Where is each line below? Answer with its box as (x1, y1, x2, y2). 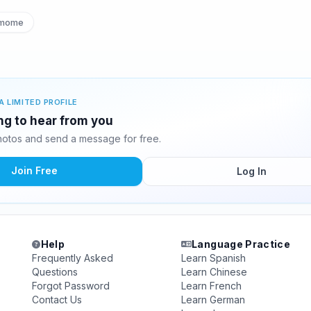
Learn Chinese (180, 266, 247, 278)
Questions (32, 266, 78, 278)
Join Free (10, 165, 58, 176)
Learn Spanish (180, 252, 246, 264)
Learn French (180, 280, 242, 292)
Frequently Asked (32, 252, 114, 264)
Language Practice (192, 238, 291, 250)
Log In (236, 165, 267, 177)
